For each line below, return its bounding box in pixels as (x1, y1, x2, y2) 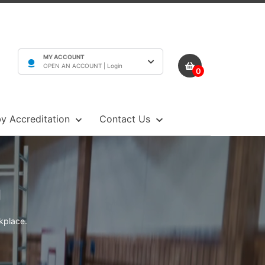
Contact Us (99, 113, 153, 125)
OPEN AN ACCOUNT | (43, 62, 107, 69)
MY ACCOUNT (43, 53, 85, 60)
